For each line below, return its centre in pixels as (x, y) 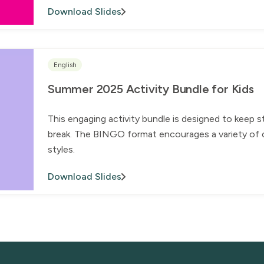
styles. (61, 150)
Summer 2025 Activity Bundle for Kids (151, 89)
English (65, 65)
